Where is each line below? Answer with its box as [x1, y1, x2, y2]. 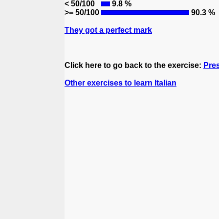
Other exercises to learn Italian [65, 79, 176, 87]
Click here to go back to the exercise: [65, 61, 203, 69]
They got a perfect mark [65, 26, 152, 34]
